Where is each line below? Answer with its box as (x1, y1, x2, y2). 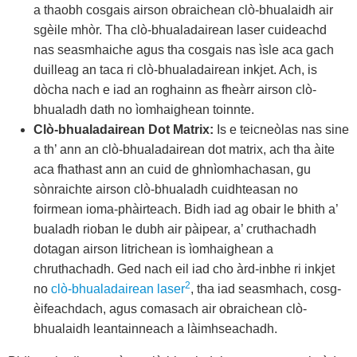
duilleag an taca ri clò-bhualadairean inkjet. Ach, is (33, 63, 317, 76)
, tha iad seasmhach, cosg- (190, 282, 341, 296)
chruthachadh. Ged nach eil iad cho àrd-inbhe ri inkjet (33, 262, 335, 276)
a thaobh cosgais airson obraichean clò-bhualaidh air (33, 3, 333, 17)
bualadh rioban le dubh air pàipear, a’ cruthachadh (33, 222, 316, 236)
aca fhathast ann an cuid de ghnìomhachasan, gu (33, 163, 311, 176)
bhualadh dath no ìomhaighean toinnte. (33, 103, 254, 116)
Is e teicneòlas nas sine (214, 123, 349, 136)
